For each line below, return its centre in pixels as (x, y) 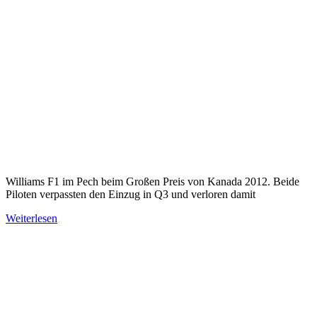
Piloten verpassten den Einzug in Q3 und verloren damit (131, 194)
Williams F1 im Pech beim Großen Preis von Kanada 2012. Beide (152, 181)
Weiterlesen (31, 218)
